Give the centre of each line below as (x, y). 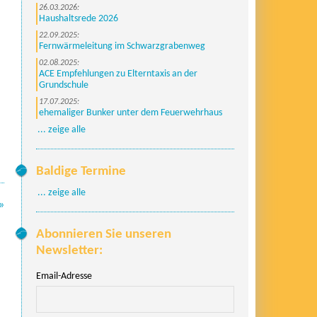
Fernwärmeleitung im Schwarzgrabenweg (122, 46)
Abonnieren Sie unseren (104, 235)
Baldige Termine (81, 172)
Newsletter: (69, 251)
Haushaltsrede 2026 (79, 19)
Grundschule (64, 85)
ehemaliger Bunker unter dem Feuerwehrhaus (131, 113)
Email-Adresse (64, 276)
